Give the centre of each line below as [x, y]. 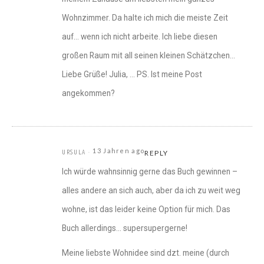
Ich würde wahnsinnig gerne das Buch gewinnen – [150, 172]
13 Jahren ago [119, 151]
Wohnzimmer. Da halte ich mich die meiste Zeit [145, 18]
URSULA [74, 152]
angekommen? [88, 93]
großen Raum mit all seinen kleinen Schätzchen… [148, 56]
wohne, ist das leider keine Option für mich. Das [146, 209]
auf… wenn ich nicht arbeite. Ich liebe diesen [140, 37]
